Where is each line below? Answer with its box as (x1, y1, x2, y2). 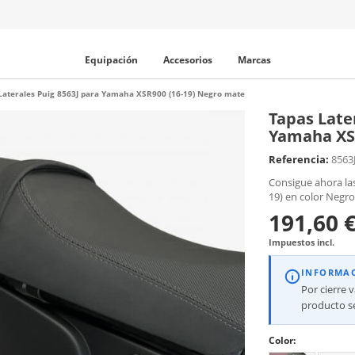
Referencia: (268, 152, 329, 166)
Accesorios (162, 53, 212, 67)
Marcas (237, 53, 271, 67)
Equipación (84, 53, 138, 67)
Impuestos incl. (268, 236, 334, 248)
